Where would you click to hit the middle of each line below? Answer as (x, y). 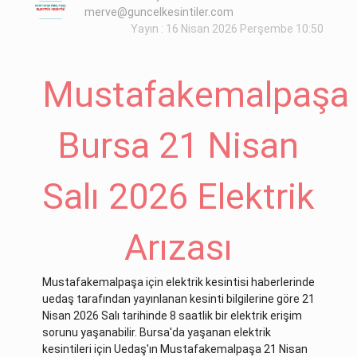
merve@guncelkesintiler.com (159, 12)
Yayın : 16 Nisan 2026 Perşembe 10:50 (227, 29)
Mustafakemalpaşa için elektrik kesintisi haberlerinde (178, 282)
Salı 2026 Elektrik (178, 196)
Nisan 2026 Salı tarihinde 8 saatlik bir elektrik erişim (172, 316)
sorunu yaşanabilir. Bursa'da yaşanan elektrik (156, 333)
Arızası (178, 247)
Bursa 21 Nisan (178, 145)
